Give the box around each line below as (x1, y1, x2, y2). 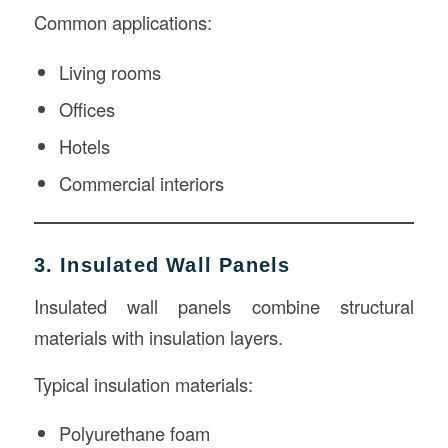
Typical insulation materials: (33, 370, 253, 397)
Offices (58, 95, 115, 122)
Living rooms (58, 58, 161, 85)
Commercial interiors (58, 169, 224, 196)
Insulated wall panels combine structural (33, 293, 415, 320)
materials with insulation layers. (33, 324, 283, 351)
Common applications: (33, 8, 212, 35)
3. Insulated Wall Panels (33, 253, 291, 276)
